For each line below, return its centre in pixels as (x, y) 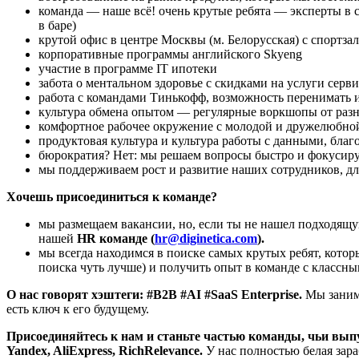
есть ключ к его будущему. (78, 309)
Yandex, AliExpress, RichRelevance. (105, 350)
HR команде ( (116, 238)
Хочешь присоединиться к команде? (112, 196)
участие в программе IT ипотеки (128, 68)
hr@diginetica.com (206, 238)
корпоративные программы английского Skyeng (170, 54)
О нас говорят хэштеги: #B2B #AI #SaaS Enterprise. (154, 294)
